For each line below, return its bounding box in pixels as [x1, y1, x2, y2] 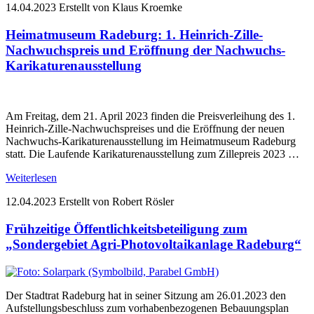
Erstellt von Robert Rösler [59, 196, 174, 208]
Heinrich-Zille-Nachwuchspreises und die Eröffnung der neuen [6, 123, 285, 135]
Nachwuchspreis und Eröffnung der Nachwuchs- [6, 42, 285, 57]
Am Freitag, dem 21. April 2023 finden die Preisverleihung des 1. [6, 110, 295, 123]
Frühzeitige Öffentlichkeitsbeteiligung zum [6, 221, 247, 237]
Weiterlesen [6, 172, 57, 184]
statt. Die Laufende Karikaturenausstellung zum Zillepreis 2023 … [6, 148, 299, 161]
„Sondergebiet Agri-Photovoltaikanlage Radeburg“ [6, 237, 301, 252]
